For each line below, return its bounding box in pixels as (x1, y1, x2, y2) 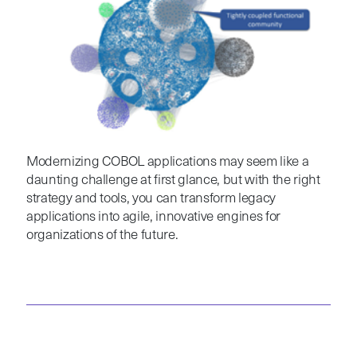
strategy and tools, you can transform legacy (25, 192, 276, 206)
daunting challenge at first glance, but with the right (25, 174, 320, 188)
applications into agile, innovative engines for (25, 210, 280, 225)
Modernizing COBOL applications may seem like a (25, 155, 309, 170)
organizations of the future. (25, 229, 178, 243)
